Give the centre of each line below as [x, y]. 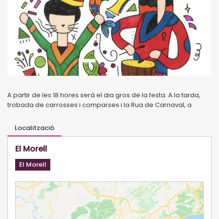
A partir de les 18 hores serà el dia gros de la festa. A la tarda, [104, 95]
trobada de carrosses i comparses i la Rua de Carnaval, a [100, 105]
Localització [34, 128]
